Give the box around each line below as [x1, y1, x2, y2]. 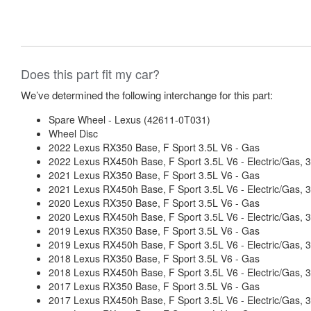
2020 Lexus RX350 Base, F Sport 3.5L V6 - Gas [49, 196, 260, 210]
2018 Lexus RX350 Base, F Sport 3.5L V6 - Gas [49, 251, 260, 265]
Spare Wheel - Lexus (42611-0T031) [49, 112, 210, 126]
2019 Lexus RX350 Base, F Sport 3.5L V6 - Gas [49, 224, 260, 237]
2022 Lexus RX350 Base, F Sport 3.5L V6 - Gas [49, 140, 260, 154]
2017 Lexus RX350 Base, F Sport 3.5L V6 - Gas [49, 279, 260, 293]
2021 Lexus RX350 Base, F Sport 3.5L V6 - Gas [49, 168, 260, 182]
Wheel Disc [49, 126, 98, 140]
